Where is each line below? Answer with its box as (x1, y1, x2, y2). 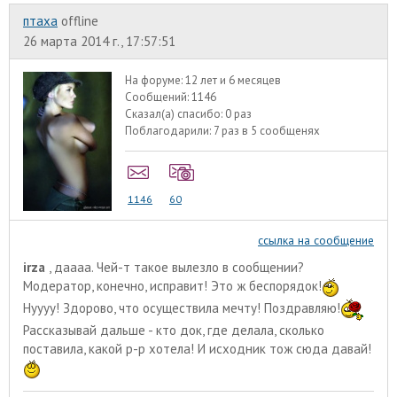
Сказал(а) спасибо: (125, 106, 226, 122)
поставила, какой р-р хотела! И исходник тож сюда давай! (23, 340, 371, 358)
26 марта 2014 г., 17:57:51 (23, 33, 175, 51)
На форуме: (125, 73, 186, 89)
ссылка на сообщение (258, 231, 374, 248)
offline (61, 12, 98, 30)
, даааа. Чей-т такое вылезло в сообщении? (45, 258, 304, 276)
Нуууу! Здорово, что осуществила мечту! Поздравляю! (23, 299, 340, 316)
